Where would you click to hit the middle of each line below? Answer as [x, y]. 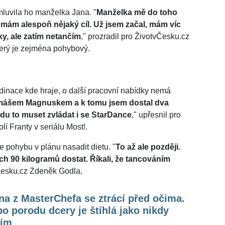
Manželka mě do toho [137, 13]
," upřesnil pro [156, 115]
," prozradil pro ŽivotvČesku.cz [135, 37]
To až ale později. [148, 147]
